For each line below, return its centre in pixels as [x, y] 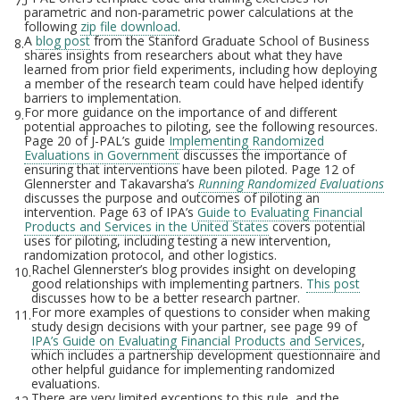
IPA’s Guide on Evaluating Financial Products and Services [196, 341]
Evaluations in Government [102, 155]
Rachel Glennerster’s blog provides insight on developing [193, 270]
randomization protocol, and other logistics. [150, 255]
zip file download [129, 27]
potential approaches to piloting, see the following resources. [201, 127]
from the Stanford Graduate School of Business [230, 41]
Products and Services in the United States [146, 227]
